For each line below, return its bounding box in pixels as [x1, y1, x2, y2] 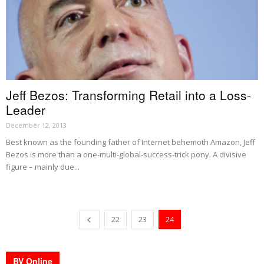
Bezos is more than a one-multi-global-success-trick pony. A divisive [6, 148, 246, 160]
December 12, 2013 [6, 120, 67, 130]
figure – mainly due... [6, 161, 80, 172]
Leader [6, 100, 45, 118]
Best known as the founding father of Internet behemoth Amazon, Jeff [6, 136, 255, 147]
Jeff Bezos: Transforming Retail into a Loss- [6, 85, 251, 104]
